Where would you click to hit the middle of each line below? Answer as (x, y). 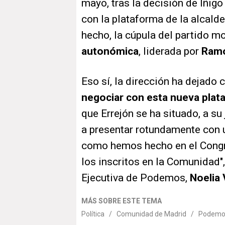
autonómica (110, 51)
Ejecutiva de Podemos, (136, 178)
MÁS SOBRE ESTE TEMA (122, 201)
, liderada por (170, 51)
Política (93, 214)
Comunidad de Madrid (151, 214)
